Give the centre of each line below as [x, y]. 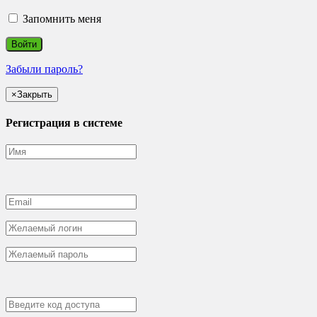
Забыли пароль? [44, 69]
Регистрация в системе [64, 122]
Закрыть [35, 94]
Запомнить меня [60, 18]
